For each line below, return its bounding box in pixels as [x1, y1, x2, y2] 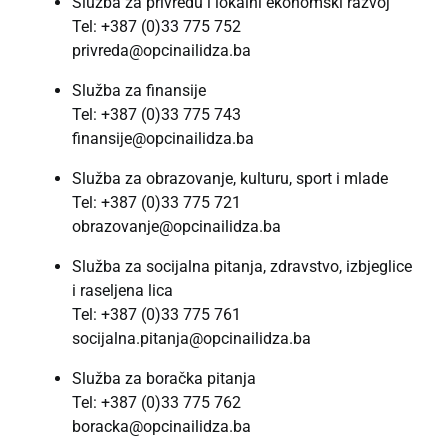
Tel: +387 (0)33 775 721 [72, 192, 241, 212]
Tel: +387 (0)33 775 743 [72, 104, 241, 124]
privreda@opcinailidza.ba [72, 40, 251, 60]
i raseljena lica [72, 280, 173, 300]
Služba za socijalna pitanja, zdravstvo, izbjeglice [72, 256, 412, 276]
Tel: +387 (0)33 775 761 [72, 304, 241, 324]
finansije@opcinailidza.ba [72, 128, 254, 148]
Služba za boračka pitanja [72, 368, 256, 388]
